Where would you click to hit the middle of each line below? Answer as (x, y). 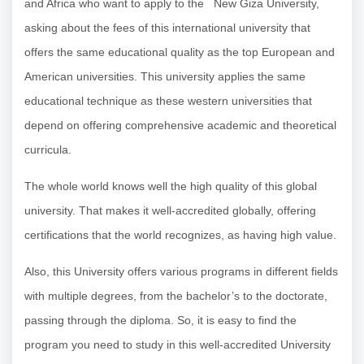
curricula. (48, 150)
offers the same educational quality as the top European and (180, 52)
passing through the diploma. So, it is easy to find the (160, 321)
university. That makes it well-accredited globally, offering (170, 211)
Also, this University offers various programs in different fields (181, 272)
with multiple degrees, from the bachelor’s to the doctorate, (176, 296)
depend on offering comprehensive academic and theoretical (180, 126)
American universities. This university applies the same (165, 77)
